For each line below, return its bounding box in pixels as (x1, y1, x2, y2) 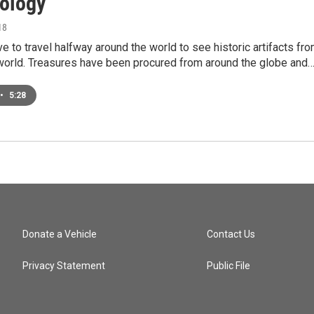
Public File (207, 260, 251, 271)
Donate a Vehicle (22, 228, 97, 240)
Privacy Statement (22, 260, 105, 271)
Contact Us (207, 228, 256, 240)
